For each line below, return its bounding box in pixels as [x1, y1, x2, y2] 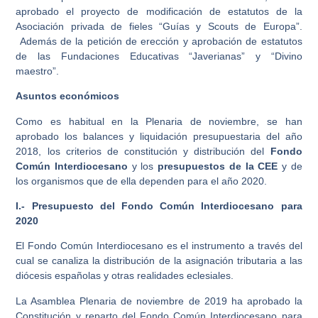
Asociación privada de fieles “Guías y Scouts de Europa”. [16, 20, 302, 32]
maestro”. [16, 65, 60, 77]
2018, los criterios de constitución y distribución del [16, 145, 270, 157]
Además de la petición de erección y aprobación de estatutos [16, 35, 302, 47]
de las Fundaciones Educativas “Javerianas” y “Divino [16, 50, 302, 62]
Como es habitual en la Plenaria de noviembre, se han [16, 115, 302, 127]
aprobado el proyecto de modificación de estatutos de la [16, 5, 302, 17]
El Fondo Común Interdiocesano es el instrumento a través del [16, 240, 302, 252]
